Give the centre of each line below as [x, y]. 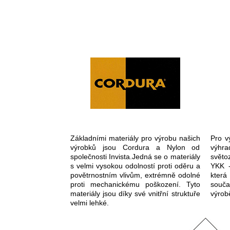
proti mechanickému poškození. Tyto [135, 184]
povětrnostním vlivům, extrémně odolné [135, 175]
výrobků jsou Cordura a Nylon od [135, 147]
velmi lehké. [90, 203]
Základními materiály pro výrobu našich [135, 138]
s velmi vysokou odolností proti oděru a [135, 166]
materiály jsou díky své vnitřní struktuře [135, 194]
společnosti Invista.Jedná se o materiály [135, 157]
